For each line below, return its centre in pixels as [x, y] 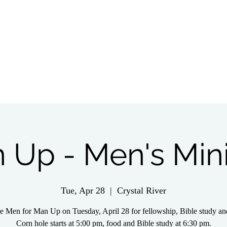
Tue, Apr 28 [83, 191]
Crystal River [142, 191]
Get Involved [129, 113]
